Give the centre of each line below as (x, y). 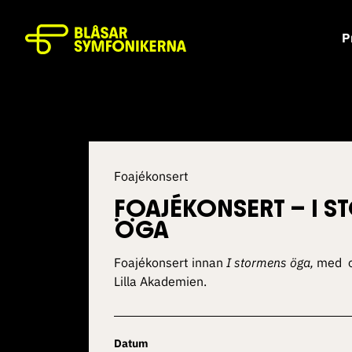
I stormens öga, (270, 262)
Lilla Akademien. (160, 281)
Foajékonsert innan (170, 262)
